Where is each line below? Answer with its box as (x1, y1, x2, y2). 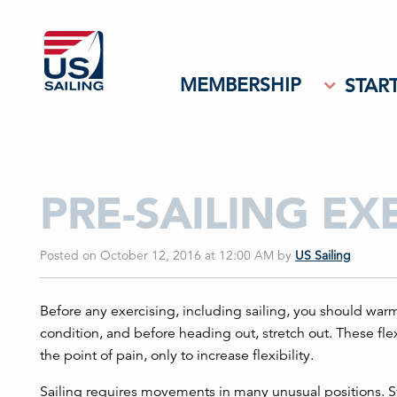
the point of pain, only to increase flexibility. (40, 346, 314, 364)
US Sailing (295, 247, 351, 263)
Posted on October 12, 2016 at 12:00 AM (40, 247, 277, 263)
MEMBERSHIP (180, 74, 301, 97)
